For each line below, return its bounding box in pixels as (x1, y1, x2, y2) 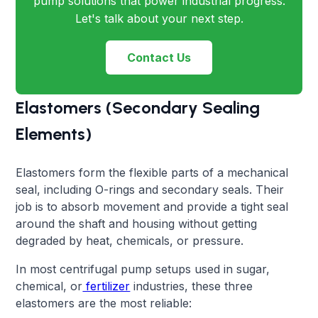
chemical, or (16, 278, 83, 293)
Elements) (16, 123, 92, 144)
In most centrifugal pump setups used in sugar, (16, 261, 270, 276)
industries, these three (130, 278, 253, 293)
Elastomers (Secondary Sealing (16, 97, 261, 118)
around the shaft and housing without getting (16, 216, 258, 231)
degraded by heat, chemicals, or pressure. (16, 233, 244, 248)
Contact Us (127, 50, 191, 65)
